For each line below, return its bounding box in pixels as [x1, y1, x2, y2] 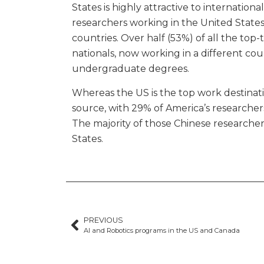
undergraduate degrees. [72, 63, 189, 75]
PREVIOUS [84, 216, 123, 225]
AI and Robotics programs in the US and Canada [84, 226, 240, 235]
